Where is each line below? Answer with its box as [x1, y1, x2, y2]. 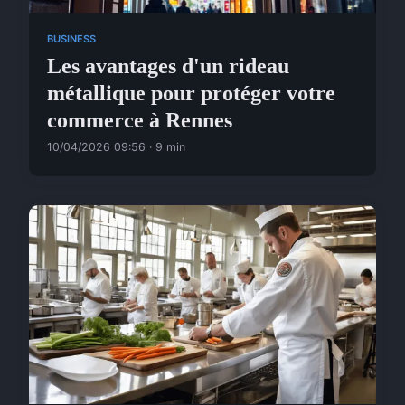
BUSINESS [47, 33, 96, 46]
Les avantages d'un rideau [47, 54, 289, 78]
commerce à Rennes [47, 108, 232, 132]
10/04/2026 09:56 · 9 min [47, 140, 185, 154]
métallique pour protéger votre [47, 81, 335, 105]
